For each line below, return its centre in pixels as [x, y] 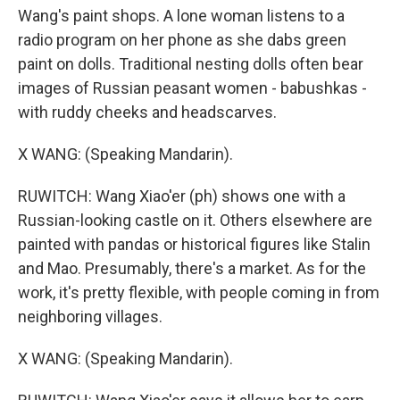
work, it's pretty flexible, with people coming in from [199, 292]
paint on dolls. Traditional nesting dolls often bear [191, 64]
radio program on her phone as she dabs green [182, 40]
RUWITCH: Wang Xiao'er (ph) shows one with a [182, 196]
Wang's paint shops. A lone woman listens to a [181, 16]
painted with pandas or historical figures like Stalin [194, 244]
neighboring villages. [90, 317]
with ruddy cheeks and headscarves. [147, 112]
